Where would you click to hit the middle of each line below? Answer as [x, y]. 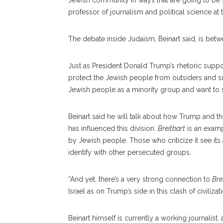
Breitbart [171, 128]
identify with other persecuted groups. [130, 152]
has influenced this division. [113, 128]
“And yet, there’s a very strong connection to [140, 179]
